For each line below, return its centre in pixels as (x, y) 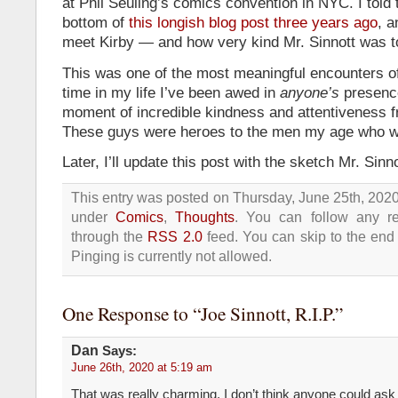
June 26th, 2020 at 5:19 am (142, 367)
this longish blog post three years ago (253, 23)
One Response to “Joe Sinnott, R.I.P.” (203, 313)
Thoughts (205, 217)
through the (110, 236)
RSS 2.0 (175, 236)
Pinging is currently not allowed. (171, 256)
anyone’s (310, 92)
